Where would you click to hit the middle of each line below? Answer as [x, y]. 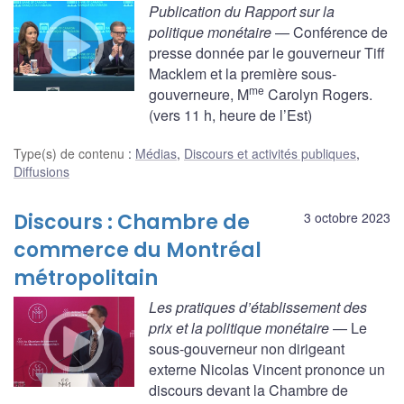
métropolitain [86, 278]
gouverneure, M [199, 94]
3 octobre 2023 [347, 217]
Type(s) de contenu [71, 153]
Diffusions [41, 171]
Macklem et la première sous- [243, 73]
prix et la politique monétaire [239, 327]
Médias [156, 153]
